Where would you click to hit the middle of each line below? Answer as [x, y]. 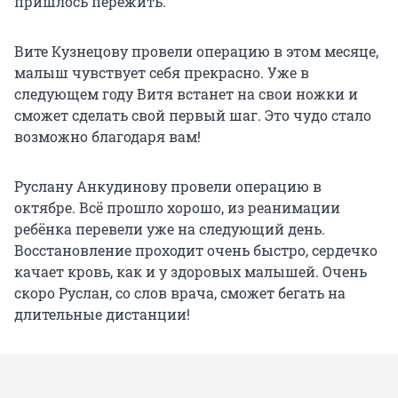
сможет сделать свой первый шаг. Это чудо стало [193, 115]
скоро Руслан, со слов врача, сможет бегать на [180, 293]
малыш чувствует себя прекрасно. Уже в [162, 73]
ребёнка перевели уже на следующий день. [170, 229]
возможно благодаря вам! [107, 137]
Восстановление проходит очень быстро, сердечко [196, 251]
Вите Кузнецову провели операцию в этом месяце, [196, 52]
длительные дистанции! [102, 314]
